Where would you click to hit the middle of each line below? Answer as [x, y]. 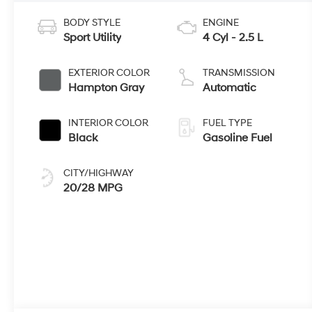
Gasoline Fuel [237, 138]
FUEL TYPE [227, 123]
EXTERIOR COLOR [109, 72]
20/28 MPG [93, 188]
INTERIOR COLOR [109, 123]
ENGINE [220, 22]
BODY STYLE [92, 22]
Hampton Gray [107, 87]
